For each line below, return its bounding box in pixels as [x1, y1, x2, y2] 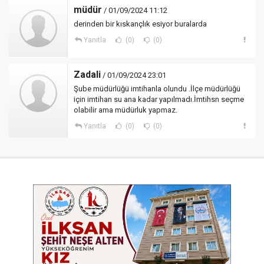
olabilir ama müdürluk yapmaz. [74, 105, 177, 114]
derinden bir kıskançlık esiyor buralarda [74, 19, 207, 28]
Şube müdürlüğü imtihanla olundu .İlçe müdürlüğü [74, 84, 240, 93]
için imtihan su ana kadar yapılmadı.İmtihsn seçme [74, 95, 244, 104]
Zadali [74, 69, 101, 80]
